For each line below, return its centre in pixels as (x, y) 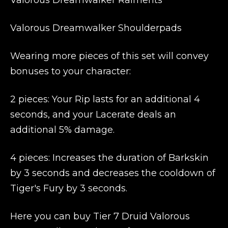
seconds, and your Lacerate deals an (93, 115)
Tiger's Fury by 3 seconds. (69, 188)
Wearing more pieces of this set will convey (109, 56)
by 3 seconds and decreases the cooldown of (113, 173)
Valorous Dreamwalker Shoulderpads (96, 28)
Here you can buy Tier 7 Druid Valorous (100, 216)
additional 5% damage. (62, 130)
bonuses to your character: (70, 71)
